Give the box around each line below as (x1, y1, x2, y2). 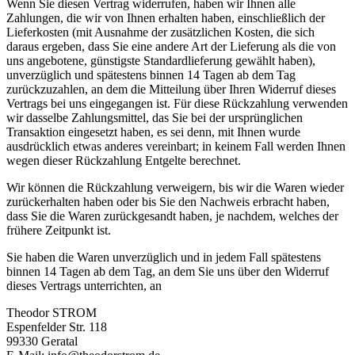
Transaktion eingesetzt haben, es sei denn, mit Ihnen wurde (6, 125, 300, 139)
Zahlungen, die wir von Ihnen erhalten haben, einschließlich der (6, 11, 325, 25)
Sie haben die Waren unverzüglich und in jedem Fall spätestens (6, 250, 321, 265)
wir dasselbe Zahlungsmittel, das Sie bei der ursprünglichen (6, 111, 303, 125)
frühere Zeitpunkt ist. (6, 223, 111, 238)
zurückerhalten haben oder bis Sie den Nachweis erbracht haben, (6, 195, 330, 209)
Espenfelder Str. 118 (6, 320, 107, 334)
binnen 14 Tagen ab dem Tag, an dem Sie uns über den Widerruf (6, 265, 329, 279)
